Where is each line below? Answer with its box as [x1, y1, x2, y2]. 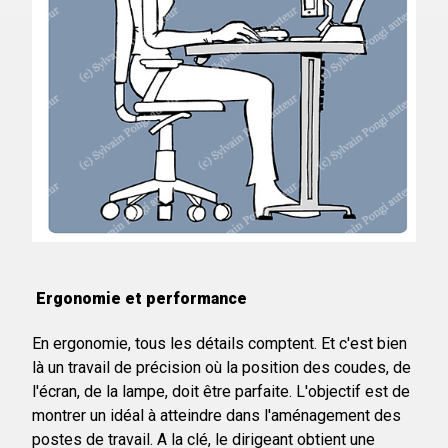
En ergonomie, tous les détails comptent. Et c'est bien [32, 333, 407, 353]
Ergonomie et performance [32, 288, 247, 308]
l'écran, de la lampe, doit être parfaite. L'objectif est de [32, 381, 410, 401]
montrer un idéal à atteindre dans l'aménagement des [32, 405, 401, 425]
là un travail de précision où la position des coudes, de [32, 357, 411, 377]
